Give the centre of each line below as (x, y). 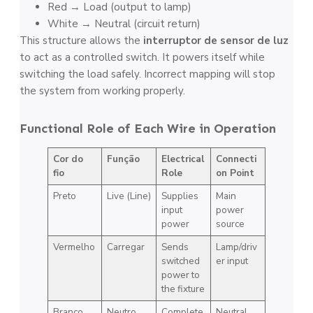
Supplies (180, 196)
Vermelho (74, 247)
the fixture (183, 289)
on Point (235, 173)
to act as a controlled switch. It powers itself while (142, 57)
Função (123, 159)
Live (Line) (129, 196)
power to (180, 275)
